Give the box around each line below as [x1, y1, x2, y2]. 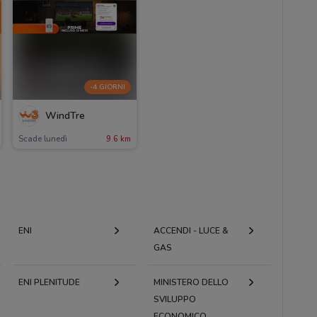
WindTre [45, 109, 85, 123]
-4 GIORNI [89, 82, 125, 93]
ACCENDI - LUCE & [153, 224, 229, 236]
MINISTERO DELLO [153, 276, 229, 288]
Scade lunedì [18, 133, 67, 144]
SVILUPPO [153, 293, 196, 305]
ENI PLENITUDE [18, 276, 80, 288]
